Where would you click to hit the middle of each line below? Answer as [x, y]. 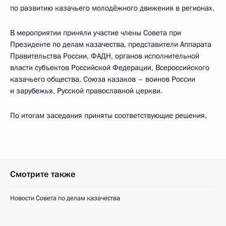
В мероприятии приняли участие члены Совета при [96, 33]
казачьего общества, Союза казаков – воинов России [103, 79]
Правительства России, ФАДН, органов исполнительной [105, 56]
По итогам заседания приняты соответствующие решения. [108, 116]
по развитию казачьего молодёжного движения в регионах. [112, 8]
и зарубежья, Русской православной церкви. [86, 91]
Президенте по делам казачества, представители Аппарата [111, 44]
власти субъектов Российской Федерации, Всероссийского [110, 68]
